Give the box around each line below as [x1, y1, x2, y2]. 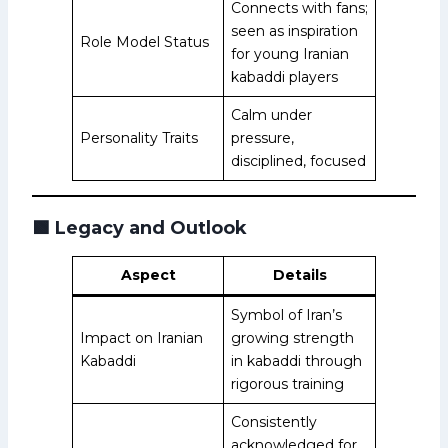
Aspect [120, 265, 176, 284]
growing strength [231, 328, 354, 347]
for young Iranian [231, 44, 349, 63]
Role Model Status [80, 32, 209, 51]
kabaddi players [231, 67, 338, 86]
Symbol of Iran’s [231, 305, 342, 324]
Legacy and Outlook [55, 216, 247, 239]
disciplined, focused [231, 151, 366, 170]
